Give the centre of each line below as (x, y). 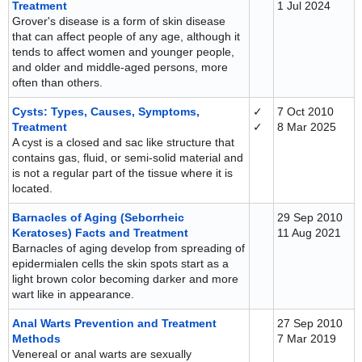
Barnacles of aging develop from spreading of (128, 248)
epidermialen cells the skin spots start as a (120, 263)
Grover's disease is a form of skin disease (119, 21)
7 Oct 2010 (305, 112)
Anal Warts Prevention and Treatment (114, 323)
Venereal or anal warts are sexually (102, 354)
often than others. (57, 82)
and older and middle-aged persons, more (120, 67)
